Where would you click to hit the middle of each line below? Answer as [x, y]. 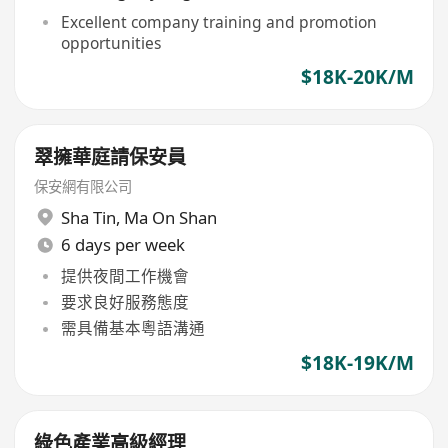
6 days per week [122, 245]
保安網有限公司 [83, 187]
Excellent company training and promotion [218, 21]
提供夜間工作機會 [124, 275]
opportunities [110, 42]
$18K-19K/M [357, 362]
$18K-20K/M [357, 76]
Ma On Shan [170, 217]
